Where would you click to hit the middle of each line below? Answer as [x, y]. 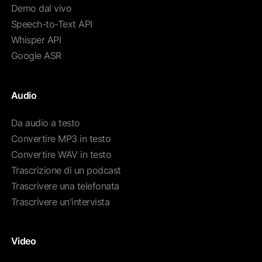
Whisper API [36, 40]
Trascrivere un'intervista [60, 201]
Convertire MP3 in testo [61, 138]
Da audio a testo [45, 123]
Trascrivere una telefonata [65, 186]
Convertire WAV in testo [61, 154]
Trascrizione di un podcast [66, 170]
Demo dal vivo [41, 8]
